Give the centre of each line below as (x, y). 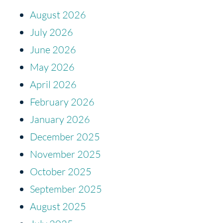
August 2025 (58, 206)
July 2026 (52, 32)
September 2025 (66, 189)
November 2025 (65, 154)
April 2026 (53, 84)
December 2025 (65, 136)
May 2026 (52, 67)
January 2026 (60, 119)
